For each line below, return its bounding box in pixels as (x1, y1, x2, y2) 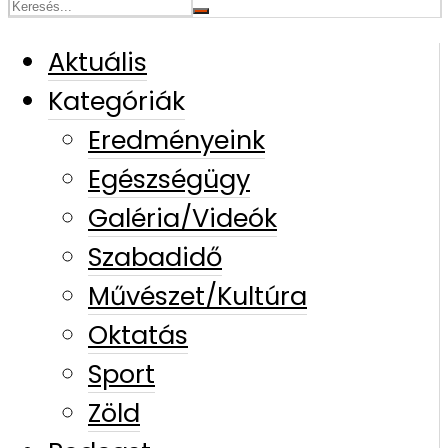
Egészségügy (88, 160, 250, 197)
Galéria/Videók (88, 199, 277, 236)
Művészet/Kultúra (88, 277, 307, 314)
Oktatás (88, 316, 188, 353)
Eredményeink (88, 121, 265, 158)
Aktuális (48, 43, 147, 80)
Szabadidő (88, 238, 222, 275)
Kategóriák (48, 82, 185, 119)
